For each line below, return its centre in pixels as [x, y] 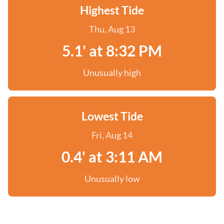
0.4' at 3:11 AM [112, 156]
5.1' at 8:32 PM [112, 50]
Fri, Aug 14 [112, 135]
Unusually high [112, 72]
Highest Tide [112, 10]
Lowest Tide [112, 116]
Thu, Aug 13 [112, 29]
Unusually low [112, 178]
